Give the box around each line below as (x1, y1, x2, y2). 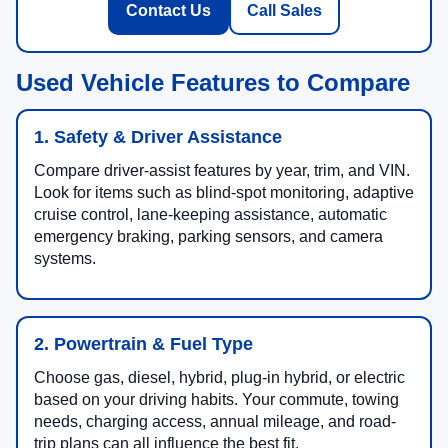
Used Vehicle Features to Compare (16, 69, 410, 97)
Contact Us (126, 2, 211, 20)
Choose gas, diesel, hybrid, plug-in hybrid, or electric (34, 369, 405, 387)
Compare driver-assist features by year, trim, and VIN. (34, 162, 410, 180)
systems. (34, 250, 96, 268)
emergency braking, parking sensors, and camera (34, 228, 383, 246)
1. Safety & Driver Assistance (34, 127, 282, 148)
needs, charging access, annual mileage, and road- (34, 413, 396, 431)
